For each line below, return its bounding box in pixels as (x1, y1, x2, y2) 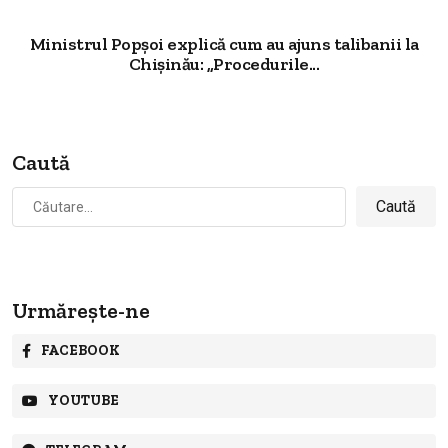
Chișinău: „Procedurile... (128, 53, 320, 75)
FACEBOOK (41, 342, 120, 359)
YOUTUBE (48, 392, 119, 409)
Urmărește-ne (12, 297, 150, 324)
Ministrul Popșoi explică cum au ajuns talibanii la (29, 33, 419, 55)
